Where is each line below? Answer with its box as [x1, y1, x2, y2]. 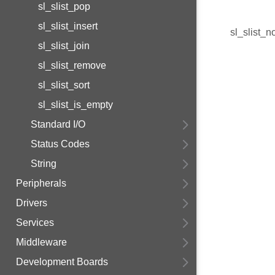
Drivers [16, 198, 47, 208]
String [31, 158, 56, 169]
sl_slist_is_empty [38, 99, 113, 110]
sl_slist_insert [38, 21, 98, 31]
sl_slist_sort [38, 80, 90, 90]
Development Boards [16, 257, 108, 267]
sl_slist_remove [38, 60, 106, 71]
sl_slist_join [38, 41, 90, 51]
